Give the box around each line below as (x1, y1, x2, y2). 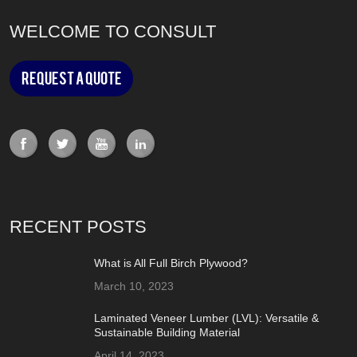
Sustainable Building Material (94, 325, 241, 339)
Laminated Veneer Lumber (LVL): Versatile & (94, 311, 320, 324)
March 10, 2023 (94, 279, 175, 292)
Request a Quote (21, 72, 122, 85)
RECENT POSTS (10, 216, 147, 237)
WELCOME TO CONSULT (10, 22, 217, 41)
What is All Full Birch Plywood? (94, 256, 249, 269)
